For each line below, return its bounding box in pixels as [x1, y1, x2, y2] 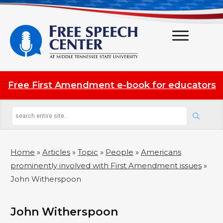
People [106, 147, 133, 157]
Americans [141, 147, 181, 157]
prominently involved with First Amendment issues [10, 160, 202, 170]
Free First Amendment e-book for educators [8, 79, 216, 91]
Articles [42, 147, 70, 157]
